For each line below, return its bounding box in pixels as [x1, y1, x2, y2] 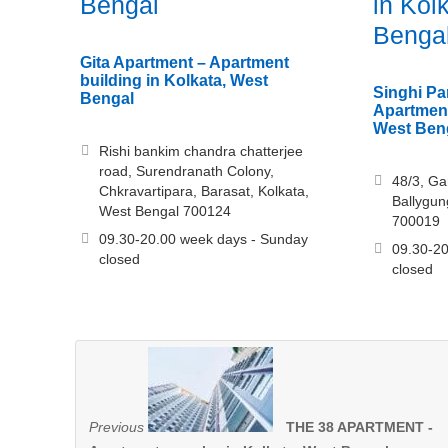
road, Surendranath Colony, [99, 163, 274, 180]
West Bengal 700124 [99, 203, 231, 220]
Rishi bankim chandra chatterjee [99, 143, 303, 160]
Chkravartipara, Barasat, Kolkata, [99, 183, 309, 200]
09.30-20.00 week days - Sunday [99, 231, 308, 248]
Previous [89, 419, 144, 436]
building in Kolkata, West [80, 72, 268, 90]
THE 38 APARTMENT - [286, 419, 433, 436]
